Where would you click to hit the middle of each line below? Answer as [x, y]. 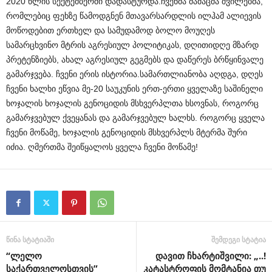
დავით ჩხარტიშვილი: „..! [211, 256]
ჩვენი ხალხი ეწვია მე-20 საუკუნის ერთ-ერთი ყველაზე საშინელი [134, 89]
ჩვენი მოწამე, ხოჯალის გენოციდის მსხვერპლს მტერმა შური [127, 133]
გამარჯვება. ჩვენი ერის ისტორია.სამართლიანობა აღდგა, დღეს [134, 74]
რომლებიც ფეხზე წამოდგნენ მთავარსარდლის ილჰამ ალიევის [134, 16]
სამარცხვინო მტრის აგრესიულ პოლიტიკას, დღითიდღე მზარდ [132, 45]
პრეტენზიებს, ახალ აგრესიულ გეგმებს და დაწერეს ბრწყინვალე [135, 60]
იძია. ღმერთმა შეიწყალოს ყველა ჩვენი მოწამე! [102, 147]
